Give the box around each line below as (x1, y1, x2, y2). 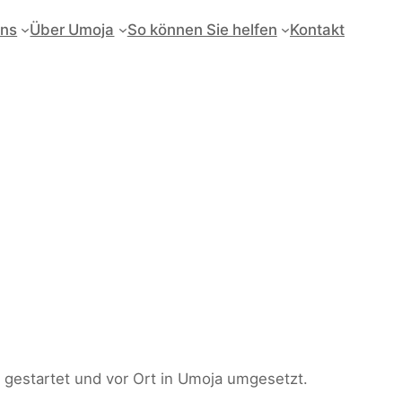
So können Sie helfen (127, 21, 277, 39)
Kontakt (290, 21, 345, 39)
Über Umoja (30, 21, 115, 39)
